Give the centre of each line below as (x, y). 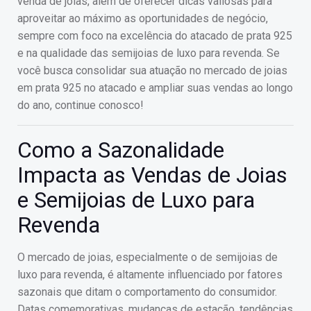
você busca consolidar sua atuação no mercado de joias (152, 70)
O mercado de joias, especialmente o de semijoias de (148, 257)
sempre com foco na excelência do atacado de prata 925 (155, 36)
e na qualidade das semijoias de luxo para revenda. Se (149, 53)
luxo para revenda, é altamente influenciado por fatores (150, 275)
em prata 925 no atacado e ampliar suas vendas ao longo (155, 88)
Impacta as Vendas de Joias (152, 175)
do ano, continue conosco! (81, 105)
